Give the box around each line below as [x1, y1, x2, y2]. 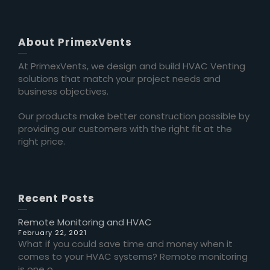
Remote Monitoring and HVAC [18, 216, 152, 228]
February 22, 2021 [18, 228, 87, 237]
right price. [18, 135, 65, 148]
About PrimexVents [18, 35, 132, 49]
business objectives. [18, 85, 108, 98]
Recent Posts [18, 191, 95, 206]
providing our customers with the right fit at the [18, 122, 232, 135]
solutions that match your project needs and [18, 72, 221, 85]
